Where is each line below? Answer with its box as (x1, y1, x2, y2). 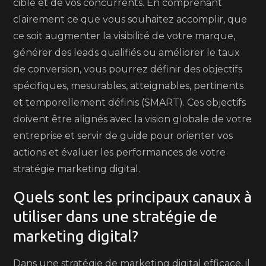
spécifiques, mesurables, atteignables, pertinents (13, 80, 244, 91)
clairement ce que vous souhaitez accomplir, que (13, 14, 248, 25)
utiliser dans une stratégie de (13, 208, 218, 225)
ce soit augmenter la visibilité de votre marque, (13, 30, 236, 42)
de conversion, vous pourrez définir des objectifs (13, 64, 243, 75)
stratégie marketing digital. (13, 163, 141, 175)
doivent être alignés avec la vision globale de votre (13, 113, 252, 125)
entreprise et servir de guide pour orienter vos (13, 130, 233, 141)
